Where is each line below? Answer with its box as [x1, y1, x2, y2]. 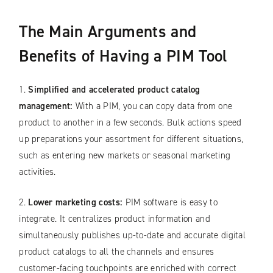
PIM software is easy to [125, 196, 218, 208]
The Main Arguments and [19, 20, 197, 43]
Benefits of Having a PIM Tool [19, 44, 228, 67]
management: [19, 100, 76, 113]
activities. [19, 166, 56, 179]
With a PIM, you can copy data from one [76, 100, 233, 113]
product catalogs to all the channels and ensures [19, 245, 214, 258]
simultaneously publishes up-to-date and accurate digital [19, 229, 246, 241]
